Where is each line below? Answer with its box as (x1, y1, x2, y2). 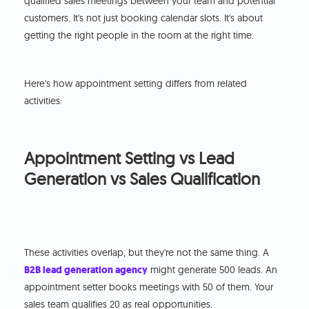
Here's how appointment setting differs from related (24, 77, 248, 90)
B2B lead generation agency (24, 263, 148, 277)
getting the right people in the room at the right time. (24, 29, 255, 42)
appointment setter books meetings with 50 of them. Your (24, 281, 274, 294)
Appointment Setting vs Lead (24, 148, 235, 169)
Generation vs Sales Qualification (24, 168, 261, 190)
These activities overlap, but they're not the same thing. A (24, 246, 270, 259)
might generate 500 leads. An (148, 263, 278, 277)
